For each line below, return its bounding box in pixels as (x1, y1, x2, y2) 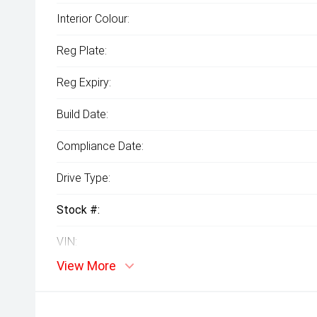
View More (57, 258, 116, 273)
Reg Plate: (57, 44, 107, 57)
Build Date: (57, 108, 108, 121)
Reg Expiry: (57, 76, 111, 89)
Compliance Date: (57, 139, 144, 153)
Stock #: (57, 203, 100, 217)
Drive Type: (57, 171, 110, 185)
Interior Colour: (57, 12, 129, 25)
